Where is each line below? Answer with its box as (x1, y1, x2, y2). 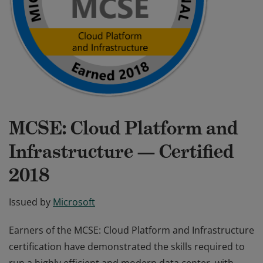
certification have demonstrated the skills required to (9, 240, 245, 253)
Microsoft (53, 195, 95, 208)
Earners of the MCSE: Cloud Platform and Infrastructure (9, 224, 254, 237)
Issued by (9, 195, 50, 208)
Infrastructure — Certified (9, 140, 234, 163)
